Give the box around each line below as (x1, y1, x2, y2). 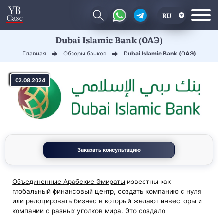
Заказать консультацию (77, 146, 141, 153)
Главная (22, 50, 46, 57)
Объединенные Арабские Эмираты (12, 178, 126, 186)
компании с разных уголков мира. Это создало (12, 207, 166, 215)
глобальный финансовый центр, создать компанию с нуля (12, 187, 202, 196)
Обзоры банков (63, 50, 107, 57)
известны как (125, 178, 171, 186)
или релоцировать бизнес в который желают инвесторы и (12, 197, 202, 205)
